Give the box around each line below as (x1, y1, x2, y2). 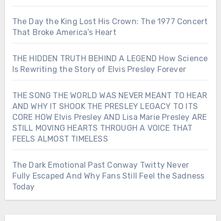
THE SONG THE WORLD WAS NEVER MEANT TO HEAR (12, 91, 207, 101)
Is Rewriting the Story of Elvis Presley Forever (12, 65, 186, 74)
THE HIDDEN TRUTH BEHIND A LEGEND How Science (12, 54, 208, 64)
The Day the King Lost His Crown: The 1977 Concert (12, 17, 208, 27)
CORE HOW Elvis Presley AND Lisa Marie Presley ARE (12, 112, 207, 122)
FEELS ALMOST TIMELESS (12, 134, 108, 144)
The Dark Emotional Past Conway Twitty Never (12, 160, 189, 170)
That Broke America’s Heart (12, 28, 116, 37)
